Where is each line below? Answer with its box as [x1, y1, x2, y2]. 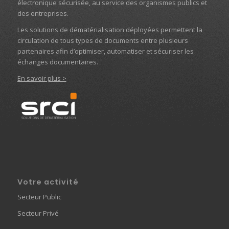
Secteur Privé [17, 208, 59, 218]
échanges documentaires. [17, 57, 98, 67]
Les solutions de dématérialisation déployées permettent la [17, 25, 202, 35]
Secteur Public [17, 192, 61, 201]
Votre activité [17, 176, 79, 187]
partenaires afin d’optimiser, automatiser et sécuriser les [17, 47, 194, 56]
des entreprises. [17, 9, 68, 18]
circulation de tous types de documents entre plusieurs [17, 36, 188, 45]
